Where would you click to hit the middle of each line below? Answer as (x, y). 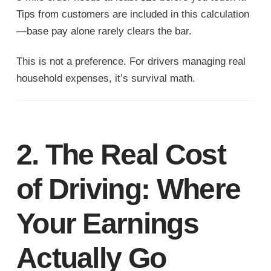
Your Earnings (107, 224)
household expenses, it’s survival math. (106, 79)
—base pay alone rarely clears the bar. (104, 31)
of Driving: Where (128, 189)
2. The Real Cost (121, 155)
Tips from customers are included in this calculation (132, 15)
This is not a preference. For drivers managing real (131, 62)
